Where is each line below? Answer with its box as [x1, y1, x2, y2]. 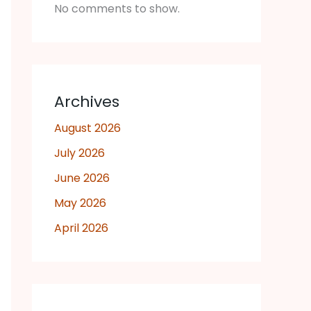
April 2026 [54, 220, 108, 237]
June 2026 [54, 170, 110, 187]
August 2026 [54, 120, 121, 137]
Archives [54, 91, 119, 113]
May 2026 [54, 195, 106, 212]
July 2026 [54, 145, 105, 162]
